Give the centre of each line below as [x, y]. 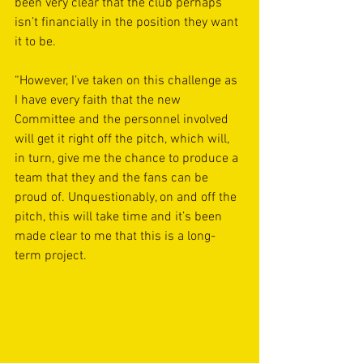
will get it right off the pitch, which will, [124, 139]
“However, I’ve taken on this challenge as [128, 81]
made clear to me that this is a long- [115, 236]
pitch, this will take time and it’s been [120, 217]
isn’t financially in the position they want [128, 22]
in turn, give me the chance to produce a [128, 158]
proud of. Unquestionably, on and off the [127, 197]
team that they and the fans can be [113, 178]
